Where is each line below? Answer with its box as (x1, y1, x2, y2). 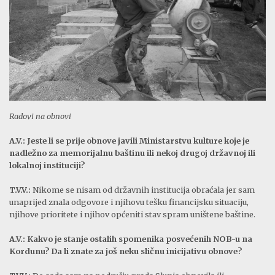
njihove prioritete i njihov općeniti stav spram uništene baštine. (9, 209, 255, 220)
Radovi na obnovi (9, 111, 71, 122)
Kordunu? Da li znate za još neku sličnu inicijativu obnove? (9, 246, 242, 257)
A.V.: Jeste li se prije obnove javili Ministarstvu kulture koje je (9, 136, 249, 146)
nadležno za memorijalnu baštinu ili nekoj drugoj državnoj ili (9, 148, 255, 158)
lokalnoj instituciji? (9, 160, 85, 171)
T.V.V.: (9, 185, 31, 195)
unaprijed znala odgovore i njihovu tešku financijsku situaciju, (9, 197, 249, 207)
